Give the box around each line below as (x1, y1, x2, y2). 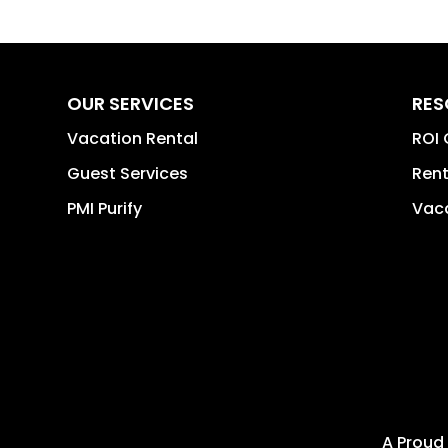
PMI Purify (67, 197, 143, 221)
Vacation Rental (67, 127, 199, 151)
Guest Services (67, 162, 189, 186)
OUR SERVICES (67, 91, 195, 117)
